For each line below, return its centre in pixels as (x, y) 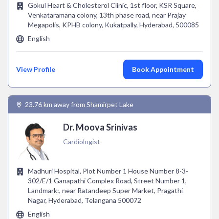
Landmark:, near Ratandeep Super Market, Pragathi (105, 190)
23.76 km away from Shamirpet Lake (79, 104)
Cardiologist (82, 142)
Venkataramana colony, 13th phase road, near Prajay (107, 15)
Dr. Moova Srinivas (100, 127)
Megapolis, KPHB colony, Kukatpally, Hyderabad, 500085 (113, 25)
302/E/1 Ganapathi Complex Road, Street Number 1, (107, 181)
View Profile (36, 69)
